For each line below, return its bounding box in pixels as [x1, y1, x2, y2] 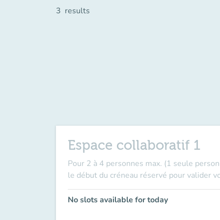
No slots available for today [68, 194, 168, 205]
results [65, 5, 90, 16]
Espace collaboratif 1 [68, 137, 200, 153]
